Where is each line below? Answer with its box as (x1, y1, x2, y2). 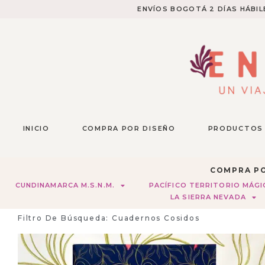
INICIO (22, 124, 50, 133)
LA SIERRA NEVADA (170, 193, 246, 202)
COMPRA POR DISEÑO (82, 124, 176, 133)
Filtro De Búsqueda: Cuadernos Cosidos (18, 214, 200, 223)
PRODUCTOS (208, 124, 263, 133)
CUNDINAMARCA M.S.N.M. (15, 181, 115, 190)
